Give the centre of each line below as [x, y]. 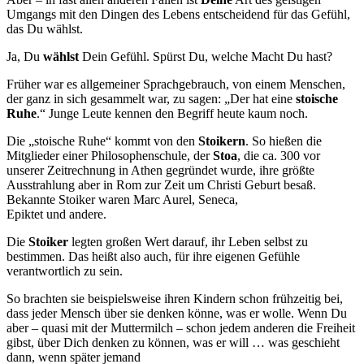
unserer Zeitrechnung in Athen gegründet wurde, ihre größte [160, 170]
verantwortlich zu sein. [65, 271]
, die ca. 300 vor [279, 155]
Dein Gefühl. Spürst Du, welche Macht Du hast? [207, 56]
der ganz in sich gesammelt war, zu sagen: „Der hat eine [151, 98]
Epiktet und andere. [56, 214]
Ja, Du [25, 56]
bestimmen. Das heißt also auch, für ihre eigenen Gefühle [153, 256]
